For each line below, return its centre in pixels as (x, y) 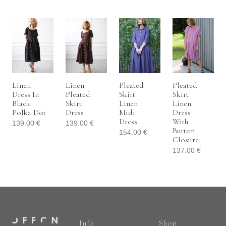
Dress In (25, 94)
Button (184, 130)
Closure (186, 139)
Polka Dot (29, 112)
